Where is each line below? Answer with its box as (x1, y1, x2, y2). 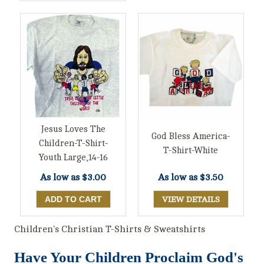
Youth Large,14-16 (38, 153, 108, 163)
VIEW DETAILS (161, 195, 220, 204)
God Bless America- (151, 131, 230, 142)
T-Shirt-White (163, 146, 219, 156)
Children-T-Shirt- (38, 138, 108, 149)
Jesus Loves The (41, 124, 105, 135)
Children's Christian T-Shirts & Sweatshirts (14, 224, 206, 235)
